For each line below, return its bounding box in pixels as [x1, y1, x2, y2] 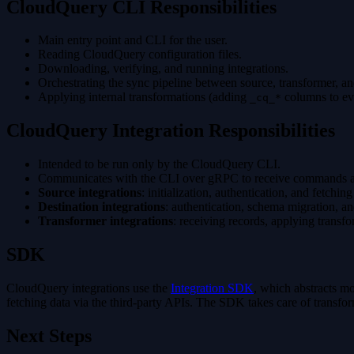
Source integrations [38, 186, 141, 200]
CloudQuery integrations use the [6, 281, 171, 296]
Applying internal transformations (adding [38, 90, 250, 104]
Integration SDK [171, 281, 254, 296]
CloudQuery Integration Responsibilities [6, 120, 335, 141]
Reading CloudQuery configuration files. [38, 47, 242, 62]
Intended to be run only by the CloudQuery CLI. [38, 157, 281, 171]
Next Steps [6, 325, 92, 346]
